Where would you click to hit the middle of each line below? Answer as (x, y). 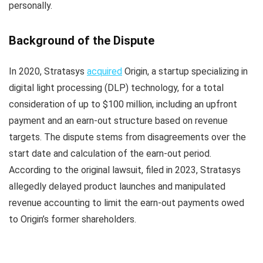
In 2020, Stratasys (48, 72)
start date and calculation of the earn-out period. (110, 154)
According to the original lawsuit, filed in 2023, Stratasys (125, 170)
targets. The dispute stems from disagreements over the (127, 137)
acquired (104, 72)
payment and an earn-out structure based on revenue (118, 121)
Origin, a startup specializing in (185, 72)
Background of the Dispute (82, 41)
